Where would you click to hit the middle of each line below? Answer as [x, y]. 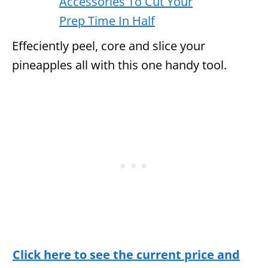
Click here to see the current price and [126, 254]
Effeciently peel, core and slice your [109, 45]
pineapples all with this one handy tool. [119, 65]
